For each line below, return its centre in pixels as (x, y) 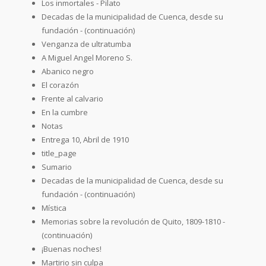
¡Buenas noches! (72, 248)
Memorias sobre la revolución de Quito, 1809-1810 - (133, 221)
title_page (59, 153)
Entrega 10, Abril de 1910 (85, 139)
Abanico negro (68, 71)
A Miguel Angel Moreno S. (87, 57)
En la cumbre (65, 112)
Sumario (57, 167)
